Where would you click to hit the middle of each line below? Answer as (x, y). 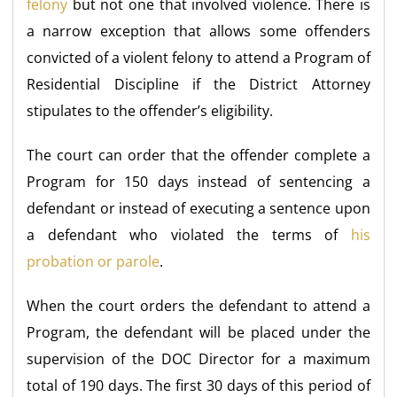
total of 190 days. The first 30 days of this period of (198, 385)
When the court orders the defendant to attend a (198, 305)
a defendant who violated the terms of (189, 234)
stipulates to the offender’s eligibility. (150, 110)
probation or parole (93, 261)
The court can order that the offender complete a (198, 155)
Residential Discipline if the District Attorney (198, 84)
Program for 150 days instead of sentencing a (198, 181)
